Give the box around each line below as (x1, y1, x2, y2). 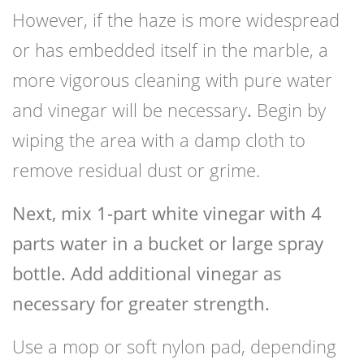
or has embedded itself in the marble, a (12, 37, 328, 63)
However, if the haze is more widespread (12, 7, 340, 32)
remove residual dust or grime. (12, 158, 260, 183)
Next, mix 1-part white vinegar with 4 (12, 201, 322, 226)
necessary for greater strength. (12, 291, 270, 316)
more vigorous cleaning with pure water (12, 67, 332, 93)
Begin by (257, 97, 326, 123)
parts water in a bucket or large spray (12, 231, 323, 256)
